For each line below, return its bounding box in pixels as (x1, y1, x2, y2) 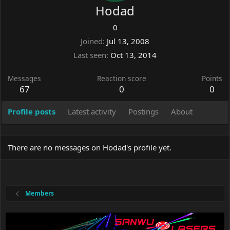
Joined (81, 36, 103, 47)
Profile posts (8, 106, 55, 117)
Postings (128, 106, 159, 117)
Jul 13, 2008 (107, 36, 149, 47)
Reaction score (97, 73, 146, 84)
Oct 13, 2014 (110, 50, 157, 61)
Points (202, 73, 222, 84)
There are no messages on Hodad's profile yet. (8, 142, 171, 153)
